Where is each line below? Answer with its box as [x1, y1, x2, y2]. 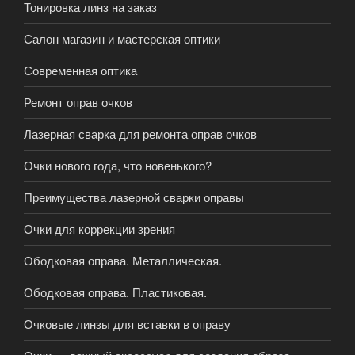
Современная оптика [24, 62, 137, 79]
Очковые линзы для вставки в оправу [24, 315, 231, 333]
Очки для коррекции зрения [24, 220, 175, 238]
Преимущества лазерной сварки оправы [24, 189, 244, 206]
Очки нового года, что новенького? [24, 157, 212, 174]
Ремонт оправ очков [24, 94, 132, 111]
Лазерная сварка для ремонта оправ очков [24, 125, 257, 143]
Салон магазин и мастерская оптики [24, 30, 220, 48]
